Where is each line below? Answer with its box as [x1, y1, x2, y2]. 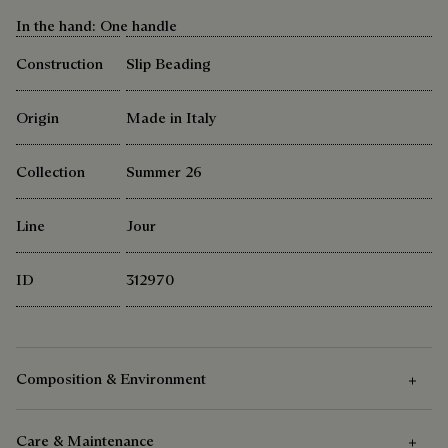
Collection [16, 162, 85, 182]
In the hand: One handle [16, 16, 177, 36]
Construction [16, 54, 103, 74]
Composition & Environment [16, 369, 206, 389]
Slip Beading [126, 54, 211, 74]
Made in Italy [126, 108, 217, 128]
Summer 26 [126, 162, 202, 182]
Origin [16, 108, 59, 128]
